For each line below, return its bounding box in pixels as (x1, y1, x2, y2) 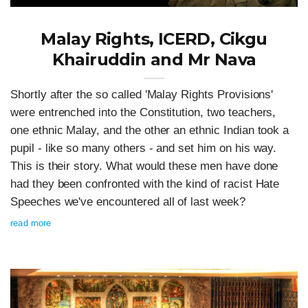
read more (10, 218, 52, 229)
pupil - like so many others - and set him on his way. (10, 142, 277, 155)
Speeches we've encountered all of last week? (10, 195, 245, 209)
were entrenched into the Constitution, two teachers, (10, 106, 276, 120)
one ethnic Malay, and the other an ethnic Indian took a (10, 124, 289, 137)
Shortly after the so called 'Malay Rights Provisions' (10, 88, 274, 102)
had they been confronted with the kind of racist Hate (10, 177, 280, 191)
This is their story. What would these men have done (10, 159, 278, 173)
